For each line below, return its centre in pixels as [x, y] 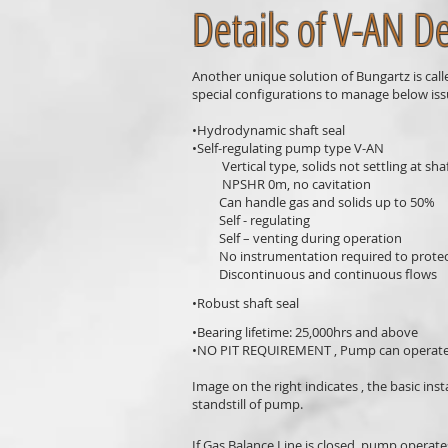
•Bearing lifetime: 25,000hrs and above [305, 332]
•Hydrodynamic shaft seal [268, 130]
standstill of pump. [247, 404]
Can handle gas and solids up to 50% [313, 202]
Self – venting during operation [297, 238]
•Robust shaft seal [245, 303]
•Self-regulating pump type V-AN [288, 148]
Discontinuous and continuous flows [314, 274]
